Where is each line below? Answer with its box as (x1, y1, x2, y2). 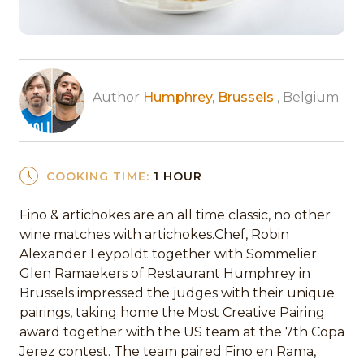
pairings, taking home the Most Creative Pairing (19, 305, 325, 321)
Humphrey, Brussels (143, 89, 274, 105)
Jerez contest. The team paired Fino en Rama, (19, 344, 316, 360)
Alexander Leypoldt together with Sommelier (19, 246, 317, 262)
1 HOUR (153, 168, 203, 184)
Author (93, 89, 143, 105)
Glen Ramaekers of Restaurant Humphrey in (19, 266, 310, 282)
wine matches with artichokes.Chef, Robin (19, 227, 289, 243)
